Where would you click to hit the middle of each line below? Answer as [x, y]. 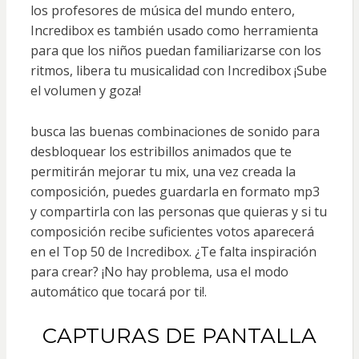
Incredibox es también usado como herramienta [174, 30]
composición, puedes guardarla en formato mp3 [175, 191]
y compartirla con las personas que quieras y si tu [178, 211]
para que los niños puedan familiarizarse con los [175, 50]
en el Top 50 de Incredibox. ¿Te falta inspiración [173, 251]
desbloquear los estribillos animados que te [161, 151]
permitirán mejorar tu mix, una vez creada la [163, 171]
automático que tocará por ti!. [118, 291]
